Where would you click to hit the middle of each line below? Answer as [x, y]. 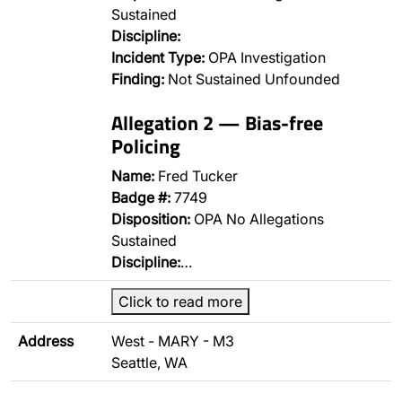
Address [46, 341]
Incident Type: [158, 57]
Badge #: [141, 197]
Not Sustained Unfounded [252, 79]
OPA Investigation [265, 57]
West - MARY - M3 [173, 341]
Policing [146, 146]
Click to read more [180, 301]
